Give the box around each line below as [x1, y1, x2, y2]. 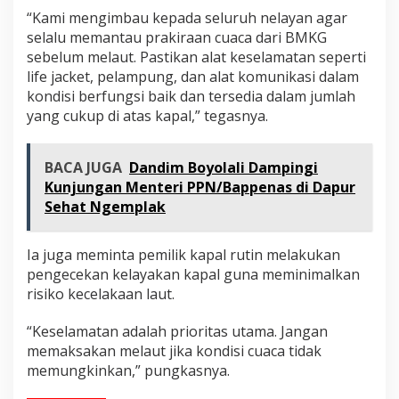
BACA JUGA [45, 157, 122, 177]
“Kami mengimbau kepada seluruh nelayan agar [27, 7, 347, 28]
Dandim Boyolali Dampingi [129, 157, 318, 177]
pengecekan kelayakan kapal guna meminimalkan [27, 264, 360, 284]
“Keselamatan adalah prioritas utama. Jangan [27, 321, 328, 341]
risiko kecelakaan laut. [27, 283, 175, 304]
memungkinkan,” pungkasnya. [27, 360, 230, 380]
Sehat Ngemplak [45, 196, 166, 216]
